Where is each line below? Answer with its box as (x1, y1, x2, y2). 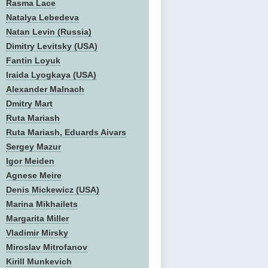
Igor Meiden (6, 156, 54, 166)
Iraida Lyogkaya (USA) (6, 70, 96, 80)
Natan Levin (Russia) (6, 27, 92, 36)
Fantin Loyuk (6, 56, 60, 65)
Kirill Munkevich (6, 257, 72, 266)
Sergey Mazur (6, 142, 61, 151)
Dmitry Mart (6, 99, 53, 108)
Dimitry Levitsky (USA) (6, 41, 98, 51)
